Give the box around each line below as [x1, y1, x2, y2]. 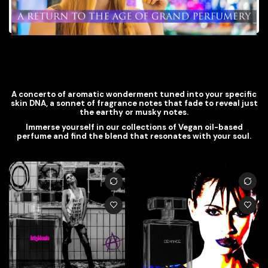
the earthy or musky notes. [80, 107, 188, 118]
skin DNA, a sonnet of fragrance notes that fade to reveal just [10, 98, 258, 109]
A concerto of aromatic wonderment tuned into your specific [11, 89, 257, 100]
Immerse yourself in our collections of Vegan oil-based [25, 121, 243, 132]
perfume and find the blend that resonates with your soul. [17, 130, 251, 141]
